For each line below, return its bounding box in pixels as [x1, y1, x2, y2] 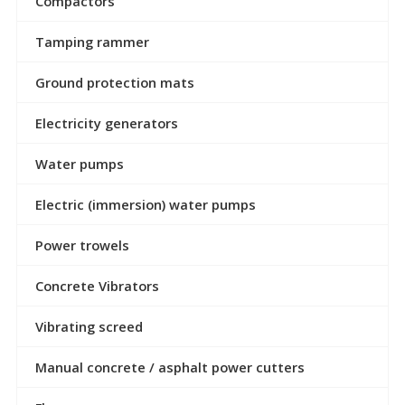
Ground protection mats [34, 72, 194, 91]
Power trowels [34, 235, 129, 254]
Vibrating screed [34, 316, 143, 335]
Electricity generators [34, 113, 178, 132]
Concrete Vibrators [34, 276, 159, 295]
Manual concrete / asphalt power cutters [34, 357, 305, 376]
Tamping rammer [34, 32, 149, 51]
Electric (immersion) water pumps [34, 194, 256, 213]
